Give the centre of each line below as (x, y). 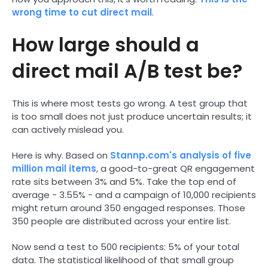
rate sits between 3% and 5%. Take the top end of (124, 181)
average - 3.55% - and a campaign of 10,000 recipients (134, 194)
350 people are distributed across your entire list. (121, 221)
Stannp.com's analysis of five (181, 155)
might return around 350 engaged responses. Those (129, 208)
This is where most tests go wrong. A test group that (130, 103)
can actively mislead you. (68, 129)
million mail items (54, 168)
